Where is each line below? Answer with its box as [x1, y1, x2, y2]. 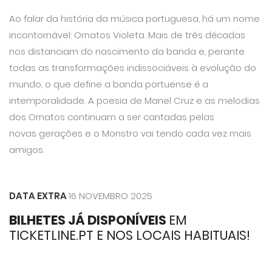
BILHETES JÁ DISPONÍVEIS [9, 211, 169, 229]
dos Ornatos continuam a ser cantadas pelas [9, 110, 214, 123]
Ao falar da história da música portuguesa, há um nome [9, 12, 260, 25]
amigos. [9, 143, 44, 156]
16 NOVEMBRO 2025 [69, 189, 152, 202]
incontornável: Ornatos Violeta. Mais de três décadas [9, 28, 245, 41]
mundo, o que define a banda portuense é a [9, 77, 208, 90]
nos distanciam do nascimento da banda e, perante [9, 44, 245, 58]
